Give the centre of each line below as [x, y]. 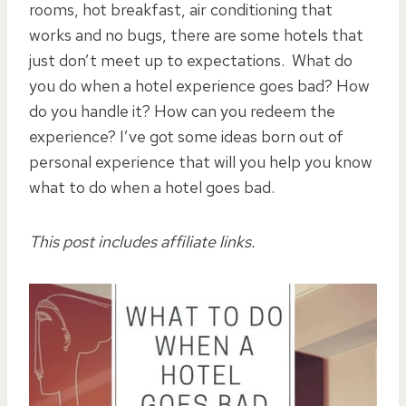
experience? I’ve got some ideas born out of [186, 136]
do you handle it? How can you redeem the [182, 111]
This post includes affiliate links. [142, 241]
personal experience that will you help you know [201, 161]
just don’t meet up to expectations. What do [191, 60]
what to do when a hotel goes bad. [152, 187]
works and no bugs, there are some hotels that [196, 34]
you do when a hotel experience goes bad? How [199, 85]
